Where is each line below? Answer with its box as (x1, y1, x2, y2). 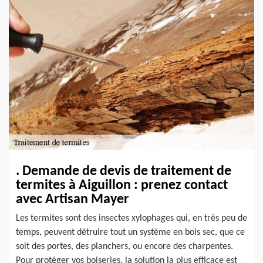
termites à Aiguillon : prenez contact (16, 178, 228, 193)
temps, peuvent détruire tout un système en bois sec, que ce (16, 228, 245, 238)
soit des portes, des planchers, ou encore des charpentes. (16, 242, 233, 252)
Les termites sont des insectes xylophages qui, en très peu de (16, 214, 247, 224)
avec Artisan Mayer (16, 193, 129, 207)
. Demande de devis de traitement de (16, 164, 231, 179)
